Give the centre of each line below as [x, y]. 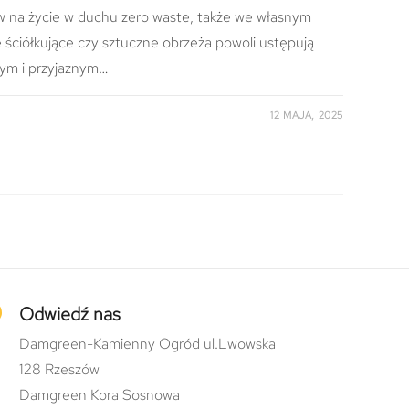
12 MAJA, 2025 [307, 115]
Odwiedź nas [69, 314]
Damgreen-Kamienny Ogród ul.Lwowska [147, 343]
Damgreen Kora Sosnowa [99, 394]
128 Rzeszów [59, 369]
